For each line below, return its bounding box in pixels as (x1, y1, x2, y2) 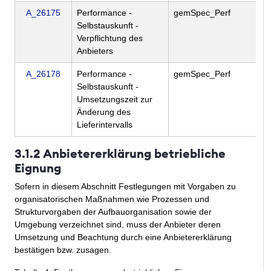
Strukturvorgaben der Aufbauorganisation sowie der (15, 207, 212, 217)
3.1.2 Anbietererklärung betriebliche (15, 146, 226, 162)
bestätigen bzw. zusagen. (15, 245, 111, 255)
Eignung (15, 160, 61, 176)
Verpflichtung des (77, 33, 143, 44)
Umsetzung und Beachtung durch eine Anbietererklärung (15, 232, 232, 243)
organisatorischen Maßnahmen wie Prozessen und (15, 194, 209, 204)
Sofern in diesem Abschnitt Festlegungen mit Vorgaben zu (15, 181, 236, 192)
